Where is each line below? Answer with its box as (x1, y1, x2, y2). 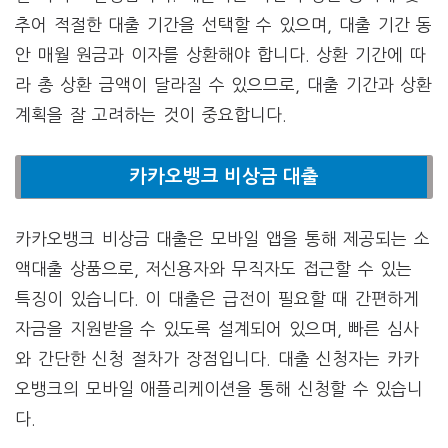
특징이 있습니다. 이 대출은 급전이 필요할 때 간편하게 (15, 290, 419, 308)
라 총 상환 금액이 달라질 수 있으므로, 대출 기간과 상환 (15, 76, 433, 94)
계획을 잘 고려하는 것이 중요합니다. (15, 106, 287, 124)
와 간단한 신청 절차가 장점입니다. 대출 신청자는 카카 (15, 350, 419, 368)
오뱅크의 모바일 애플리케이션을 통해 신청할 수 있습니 (15, 380, 424, 398)
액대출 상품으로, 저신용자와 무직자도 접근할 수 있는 (15, 260, 413, 278)
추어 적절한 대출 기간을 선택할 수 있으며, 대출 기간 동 (15, 16, 433, 34)
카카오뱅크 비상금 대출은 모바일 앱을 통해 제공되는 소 (15, 230, 430, 248)
